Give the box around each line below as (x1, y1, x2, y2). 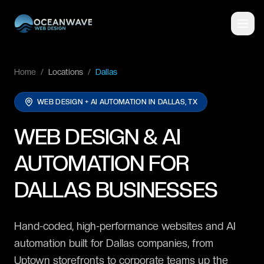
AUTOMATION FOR (14, 151, 189, 176)
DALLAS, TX (158, 98, 198, 106)
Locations (48, 67, 83, 77)
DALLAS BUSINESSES (14, 177, 217, 203)
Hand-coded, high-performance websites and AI (14, 220, 236, 232)
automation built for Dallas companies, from (14, 237, 213, 249)
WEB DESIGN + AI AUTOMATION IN (37, 98, 159, 106)
